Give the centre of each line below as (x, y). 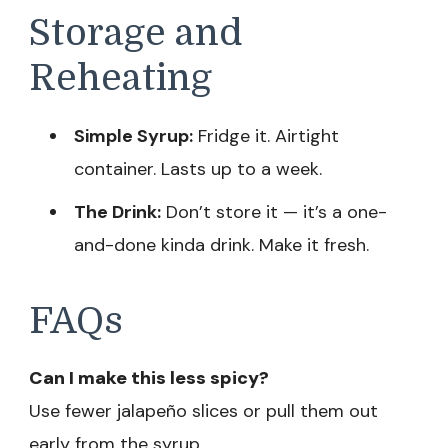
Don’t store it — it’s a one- (274, 211)
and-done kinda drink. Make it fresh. (221, 244)
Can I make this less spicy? (149, 378)
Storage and (135, 33)
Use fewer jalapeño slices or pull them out (203, 411)
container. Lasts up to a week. (198, 168)
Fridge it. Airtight (266, 135)
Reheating (120, 78)
